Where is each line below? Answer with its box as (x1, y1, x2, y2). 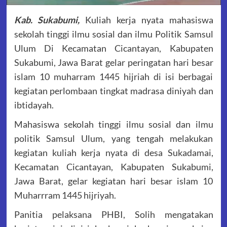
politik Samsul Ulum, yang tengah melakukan (14, 133, 213, 144)
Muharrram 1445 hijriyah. (14, 190, 116, 201)
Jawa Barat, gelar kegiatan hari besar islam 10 (14, 175, 213, 187)
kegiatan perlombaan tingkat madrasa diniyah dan (14, 85, 213, 97)
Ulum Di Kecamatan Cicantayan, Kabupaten (14, 43, 213, 54)
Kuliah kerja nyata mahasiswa (85, 14, 213, 26)
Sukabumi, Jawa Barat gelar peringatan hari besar (14, 57, 213, 68)
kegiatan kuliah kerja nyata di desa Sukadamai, (14, 147, 213, 159)
